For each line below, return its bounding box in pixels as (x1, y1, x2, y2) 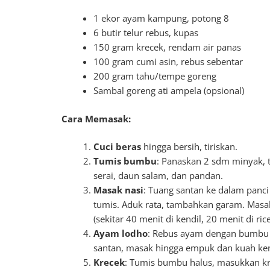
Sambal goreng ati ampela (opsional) (93, 84, 245, 96)
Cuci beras (93, 140, 142, 153)
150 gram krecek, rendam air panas (93, 40, 242, 53)
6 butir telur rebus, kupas (93, 26, 199, 39)
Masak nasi (93, 184, 144, 196)
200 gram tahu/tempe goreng (93, 69, 217, 82)
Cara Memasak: (61, 113, 131, 125)
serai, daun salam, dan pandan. (93, 169, 224, 182)
